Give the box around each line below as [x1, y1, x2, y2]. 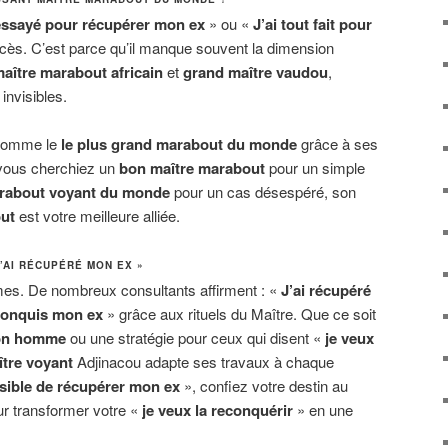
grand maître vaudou [183, 60, 328, 83]
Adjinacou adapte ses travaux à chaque [73, 351, 334, 373]
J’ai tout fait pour [253, 12, 372, 35]
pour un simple [265, 157, 365, 179]
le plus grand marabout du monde [61, 133, 297, 156]
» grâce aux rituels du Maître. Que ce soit [103, 303, 376, 325]
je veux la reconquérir [142, 399, 293, 422]
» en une [293, 399, 353, 421]
